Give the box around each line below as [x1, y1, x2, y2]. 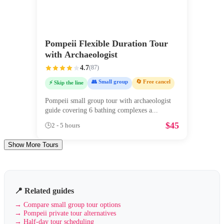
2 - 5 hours [51, 122, 80, 129]
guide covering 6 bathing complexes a [45, 106, 152, 114]
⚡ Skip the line [49, 79, 83, 85]
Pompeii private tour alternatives [23, 208, 116, 217]
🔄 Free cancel [136, 78, 170, 84]
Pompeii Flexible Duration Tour [45, 38, 168, 48]
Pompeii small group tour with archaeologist [45, 97, 171, 105]
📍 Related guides [14, 186, 74, 195]
